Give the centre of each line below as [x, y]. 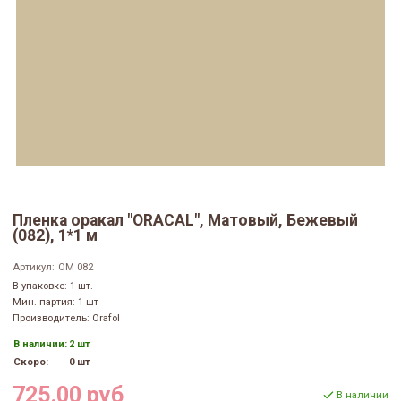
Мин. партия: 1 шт [55, 303]
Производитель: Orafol [66, 319]
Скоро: [31, 363]
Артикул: [34, 268]
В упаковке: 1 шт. [53, 286]
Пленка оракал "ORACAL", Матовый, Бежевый [185, 221]
